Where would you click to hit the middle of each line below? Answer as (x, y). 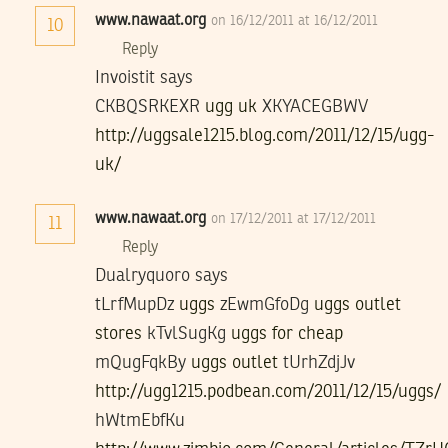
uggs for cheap (287, 333)
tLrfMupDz (137, 304)
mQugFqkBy (143, 362)
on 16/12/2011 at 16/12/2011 (294, 20)
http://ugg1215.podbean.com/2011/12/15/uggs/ (268, 391)
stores (118, 333)
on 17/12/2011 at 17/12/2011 (293, 218)
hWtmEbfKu (140, 420)
